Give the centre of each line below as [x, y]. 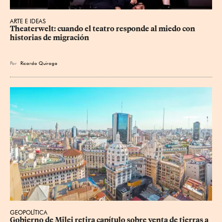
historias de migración [50, 37]
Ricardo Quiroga [39, 63]
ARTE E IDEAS [28, 21]
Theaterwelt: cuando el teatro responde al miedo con [103, 28]
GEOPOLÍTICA [29, 213]
